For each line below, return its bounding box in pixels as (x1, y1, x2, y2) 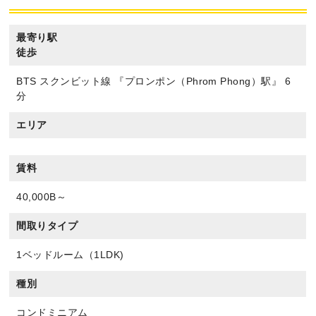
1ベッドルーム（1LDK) (16, 249, 124, 261)
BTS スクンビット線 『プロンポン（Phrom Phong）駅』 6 (16, 75, 291, 87)
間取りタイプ (16, 220, 78, 232)
